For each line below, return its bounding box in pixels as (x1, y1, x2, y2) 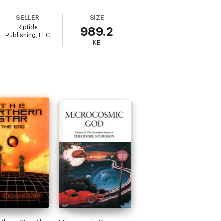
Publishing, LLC (5, 32, 50, 38)
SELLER (16, 14, 40, 21)
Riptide (17, 24, 38, 31)
